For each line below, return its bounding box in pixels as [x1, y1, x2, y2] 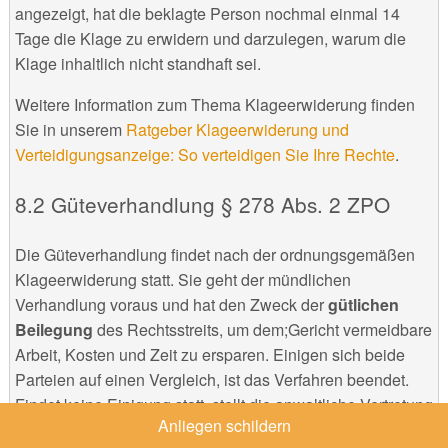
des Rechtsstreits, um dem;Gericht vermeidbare [92, 318, 432, 342]
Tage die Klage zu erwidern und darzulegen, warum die [14, 27, 406, 51]
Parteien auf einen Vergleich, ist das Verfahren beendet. [14, 368, 409, 392]
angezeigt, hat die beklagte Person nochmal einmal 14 [14, 2, 400, 26]
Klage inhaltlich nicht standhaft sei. [14, 52, 261, 76]
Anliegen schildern [157, 414, 291, 437]
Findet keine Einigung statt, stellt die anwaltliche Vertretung [14, 393, 433, 417]
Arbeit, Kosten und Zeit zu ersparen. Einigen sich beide [14, 343, 405, 367]
